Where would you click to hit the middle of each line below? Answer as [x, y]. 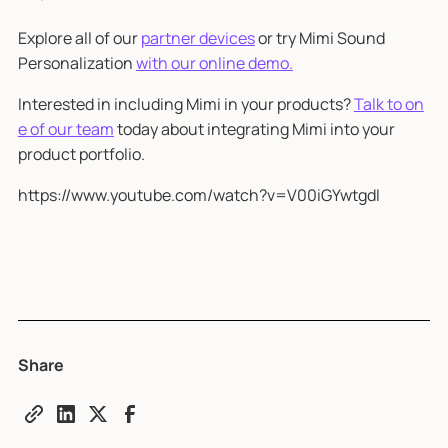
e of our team [65, 128]
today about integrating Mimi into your [254, 128]
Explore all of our [79, 37]
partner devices [197, 37]
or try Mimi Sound [319, 37]
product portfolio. [81, 153]
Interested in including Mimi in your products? [185, 103]
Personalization [76, 62]
